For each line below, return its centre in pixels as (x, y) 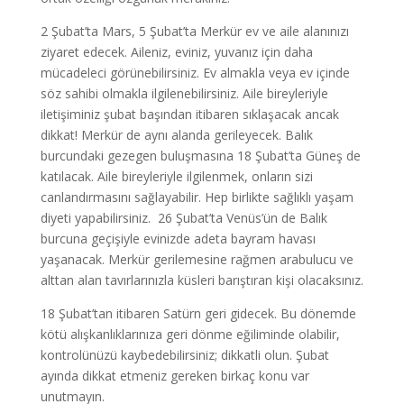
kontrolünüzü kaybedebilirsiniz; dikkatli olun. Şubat (184, 355)
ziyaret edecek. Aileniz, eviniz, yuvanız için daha (176, 52)
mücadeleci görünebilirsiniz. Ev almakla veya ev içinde (195, 73)
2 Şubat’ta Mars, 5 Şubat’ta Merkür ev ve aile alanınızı (194, 31)
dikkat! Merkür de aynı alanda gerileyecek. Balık (176, 135)
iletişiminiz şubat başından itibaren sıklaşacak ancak (189, 114)
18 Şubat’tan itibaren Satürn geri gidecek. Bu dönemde (198, 313)
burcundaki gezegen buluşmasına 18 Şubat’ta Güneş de (200, 156)
